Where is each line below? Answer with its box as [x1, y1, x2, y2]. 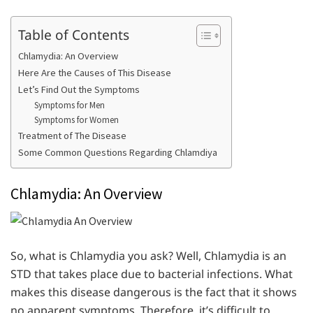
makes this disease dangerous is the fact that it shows [10, 284, 297, 300]
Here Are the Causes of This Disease [18, 66, 171, 80]
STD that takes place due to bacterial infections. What [10, 266, 293, 282]
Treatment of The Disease [18, 129, 126, 143]
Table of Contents [18, 24, 129, 44]
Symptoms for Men [34, 99, 105, 112]
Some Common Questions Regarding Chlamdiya [18, 146, 217, 159]
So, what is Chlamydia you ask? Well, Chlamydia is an [10, 248, 286, 264]
